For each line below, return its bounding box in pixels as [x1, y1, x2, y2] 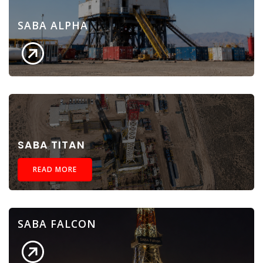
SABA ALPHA [18, 18, 88, 32]
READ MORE [33, 164, 77, 174]
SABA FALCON [18, 216, 96, 231]
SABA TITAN [18, 137, 85, 152]
